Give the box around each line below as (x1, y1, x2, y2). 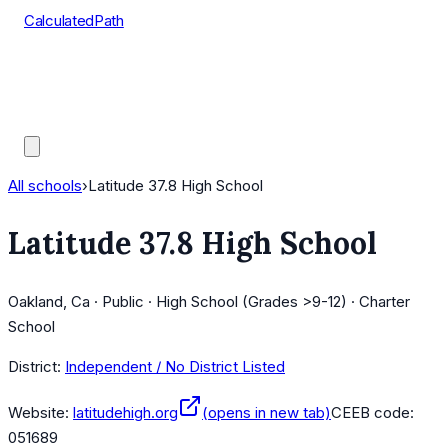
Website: (8, 403, 69, 423)
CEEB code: (331, 403, 414, 423)
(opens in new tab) (202, 403, 331, 423)
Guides (24, 111, 72, 130)
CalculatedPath (24, 11, 124, 30)
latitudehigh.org (73, 403, 178, 423)
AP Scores (24, 86, 97, 105)
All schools (8, 176, 82, 195)
